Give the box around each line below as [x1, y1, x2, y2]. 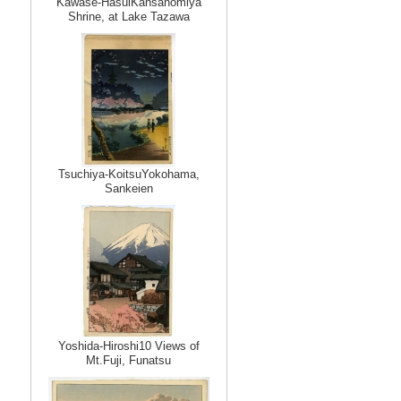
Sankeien [104, 182, 153, 195]
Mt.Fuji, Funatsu [86, 354, 171, 367]
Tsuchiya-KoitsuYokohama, [57, 167, 200, 181]
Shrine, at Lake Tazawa [67, 10, 190, 23]
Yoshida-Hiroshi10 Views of [57, 339, 200, 353]
